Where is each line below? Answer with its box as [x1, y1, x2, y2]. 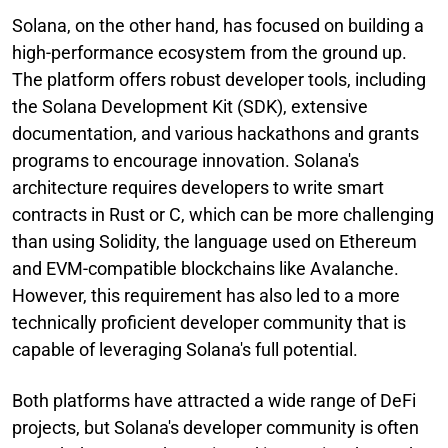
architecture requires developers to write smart [12, 176, 384, 198]
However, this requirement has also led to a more [12, 284, 400, 306]
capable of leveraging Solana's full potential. [12, 338, 358, 360]
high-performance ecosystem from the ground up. [12, 41, 407, 63]
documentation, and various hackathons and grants [12, 122, 419, 144]
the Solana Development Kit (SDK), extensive [12, 95, 368, 117]
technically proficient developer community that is [12, 311, 406, 333]
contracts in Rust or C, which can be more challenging [12, 203, 434, 225]
